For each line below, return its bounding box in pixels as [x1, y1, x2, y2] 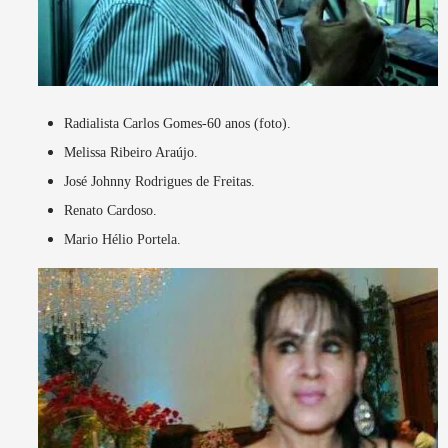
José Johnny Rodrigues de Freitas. [64, 174, 255, 190]
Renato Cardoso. [64, 203, 157, 219]
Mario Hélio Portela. [64, 232, 181, 248]
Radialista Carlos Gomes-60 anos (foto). [64, 116, 291, 132]
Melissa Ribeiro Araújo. [64, 145, 198, 161]
